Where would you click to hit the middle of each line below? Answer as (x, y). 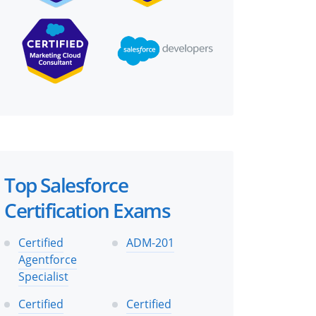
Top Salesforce (66, 184)
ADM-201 (150, 242)
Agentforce (48, 259)
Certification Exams (87, 210)
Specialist (43, 276)
